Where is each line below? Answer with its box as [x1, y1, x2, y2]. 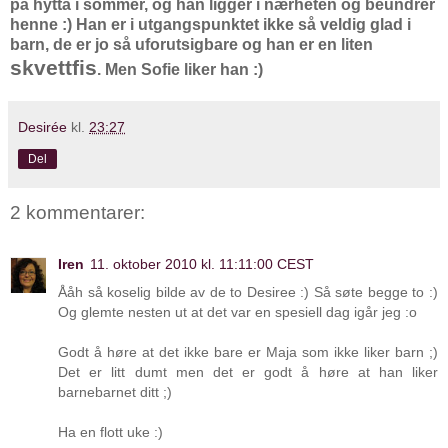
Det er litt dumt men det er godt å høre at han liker [58, 364, 438, 381]
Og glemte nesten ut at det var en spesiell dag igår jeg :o [58, 304, 417, 321]
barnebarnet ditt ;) [58, 384, 172, 401]
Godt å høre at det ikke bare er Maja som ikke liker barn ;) [58, 344, 438, 361]
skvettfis [10, 55, 97, 79]
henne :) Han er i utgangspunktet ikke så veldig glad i [10, 15, 411, 33]
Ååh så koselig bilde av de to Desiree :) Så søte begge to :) [58, 284, 438, 301]
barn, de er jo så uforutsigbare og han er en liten [10, 35, 373, 53]
